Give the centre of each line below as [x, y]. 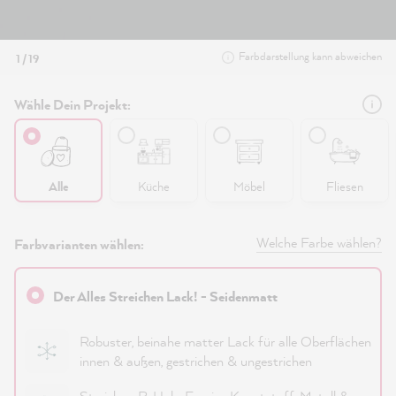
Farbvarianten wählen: [79, 244]
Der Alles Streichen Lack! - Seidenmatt [165, 296]
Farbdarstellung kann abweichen [310, 56]
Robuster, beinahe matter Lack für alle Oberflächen [225, 341]
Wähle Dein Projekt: [72, 104]
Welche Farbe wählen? [319, 242]
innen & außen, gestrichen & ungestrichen [196, 361]
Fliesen [345, 186]
